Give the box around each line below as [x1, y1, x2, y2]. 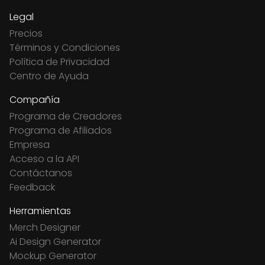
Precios [9, 27, 43, 41]
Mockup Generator [9, 249, 96, 263]
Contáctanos [9, 166, 72, 180]
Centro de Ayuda [9, 69, 89, 83]
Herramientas [9, 204, 71, 218]
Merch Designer [9, 221, 80, 235]
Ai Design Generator [9, 235, 101, 249]
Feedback [9, 180, 55, 195]
